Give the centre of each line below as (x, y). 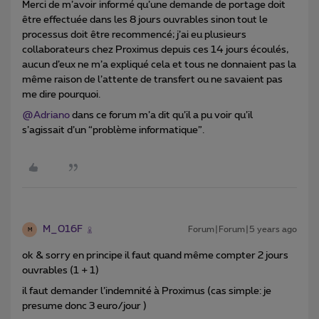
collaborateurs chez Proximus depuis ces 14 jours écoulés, (155, 50)
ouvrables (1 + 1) (61, 271)
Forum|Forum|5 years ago (242, 230)
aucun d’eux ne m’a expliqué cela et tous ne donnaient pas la (159, 65)
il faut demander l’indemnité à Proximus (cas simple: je (147, 292)
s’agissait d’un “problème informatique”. (113, 131)
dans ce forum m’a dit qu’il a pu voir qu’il (161, 116)
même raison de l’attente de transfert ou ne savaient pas (152, 80)
